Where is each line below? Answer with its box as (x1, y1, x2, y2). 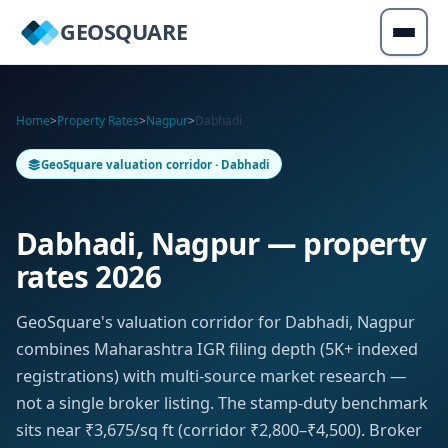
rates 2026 (16, 256, 162, 298)
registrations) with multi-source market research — (16, 365, 406, 388)
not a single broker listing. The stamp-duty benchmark (16, 392, 428, 415)
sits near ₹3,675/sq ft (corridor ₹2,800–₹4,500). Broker (16, 419, 422, 442)
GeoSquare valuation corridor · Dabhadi (41, 156, 271, 172)
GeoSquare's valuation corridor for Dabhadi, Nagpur (16, 311, 415, 334)
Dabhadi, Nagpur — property (16, 223, 427, 265)
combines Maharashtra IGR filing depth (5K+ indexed (16, 338, 418, 361)
